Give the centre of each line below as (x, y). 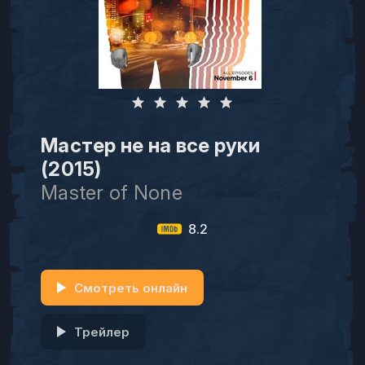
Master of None (112, 193)
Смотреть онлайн (131, 288)
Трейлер (102, 332)
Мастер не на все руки (150, 145)
